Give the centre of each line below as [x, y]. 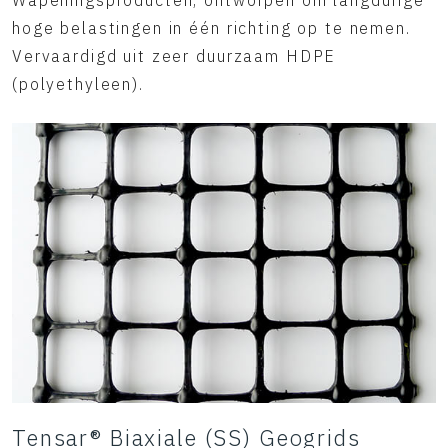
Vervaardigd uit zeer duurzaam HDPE [174, 56]
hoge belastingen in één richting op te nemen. [211, 28]
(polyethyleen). [78, 84]
